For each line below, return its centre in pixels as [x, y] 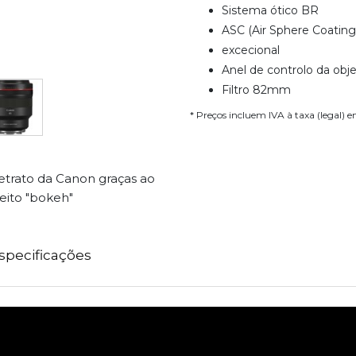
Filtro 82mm [256, 89]
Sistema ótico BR [270, 10]
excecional [251, 50]
